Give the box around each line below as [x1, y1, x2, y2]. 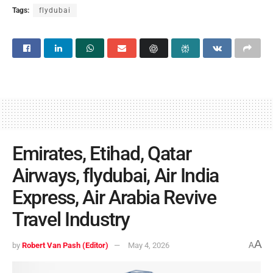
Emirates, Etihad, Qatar [12, 142, 191, 166]
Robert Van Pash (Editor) [22, 240, 108, 250]
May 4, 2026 [128, 240, 169, 250]
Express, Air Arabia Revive [12, 186, 216, 210]
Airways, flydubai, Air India [12, 164, 219, 188]
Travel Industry [12, 208, 130, 232]
